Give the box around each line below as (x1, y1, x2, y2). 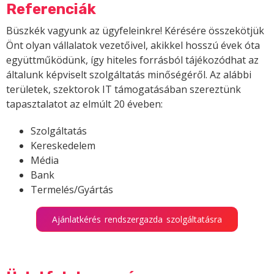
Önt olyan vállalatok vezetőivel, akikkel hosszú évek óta (6, 39, 260, 53)
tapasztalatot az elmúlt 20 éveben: (6, 97, 163, 111)
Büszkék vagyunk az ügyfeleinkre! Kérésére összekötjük (6, 24, 264, 38)
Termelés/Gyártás (31, 183, 113, 197)
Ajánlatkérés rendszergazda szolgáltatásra (52, 213, 222, 226)
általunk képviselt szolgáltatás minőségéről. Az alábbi (6, 68, 251, 82)
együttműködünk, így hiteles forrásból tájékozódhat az (6, 53, 259, 67)
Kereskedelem (31, 139, 95, 153)
